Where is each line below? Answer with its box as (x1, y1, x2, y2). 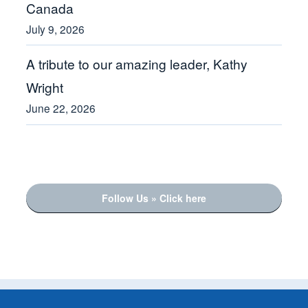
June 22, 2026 (26, 100, 96, 115)
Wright (26, 77, 64, 96)
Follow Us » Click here (102, 190, 206, 205)
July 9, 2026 (26, 21, 85, 36)
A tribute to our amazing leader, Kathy (26, 54, 248, 73)
